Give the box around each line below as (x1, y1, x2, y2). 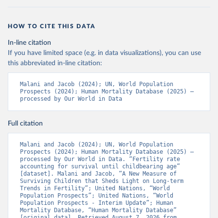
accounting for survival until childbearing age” (20, 163, 180, 170)
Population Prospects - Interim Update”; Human (20, 200, 173, 206)
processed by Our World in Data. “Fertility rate (20, 156, 180, 163)
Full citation (8, 120, 43, 127)
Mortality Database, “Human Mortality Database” (20, 207, 177, 214)
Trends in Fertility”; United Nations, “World (20, 185, 170, 192)
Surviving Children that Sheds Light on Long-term (20, 178, 183, 184)
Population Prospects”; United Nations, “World (20, 192, 173, 199)
